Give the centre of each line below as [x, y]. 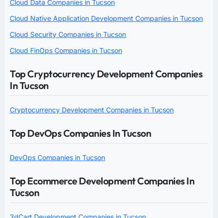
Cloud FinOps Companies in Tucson [66, 51]
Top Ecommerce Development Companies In [102, 181]
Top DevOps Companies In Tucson [80, 133]
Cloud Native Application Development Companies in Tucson [106, 18]
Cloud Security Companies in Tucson [68, 35]
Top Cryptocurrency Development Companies [106, 74]
